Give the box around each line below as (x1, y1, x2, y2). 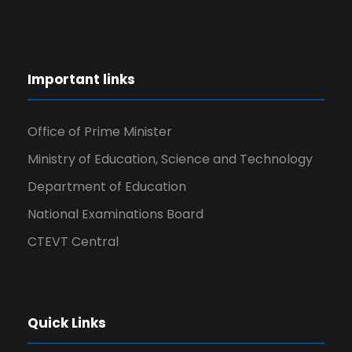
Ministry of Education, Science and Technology (27, 150, 313, 168)
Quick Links (27, 313, 106, 332)
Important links (27, 70, 135, 89)
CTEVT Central (27, 233, 119, 251)
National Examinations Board (27, 205, 203, 223)
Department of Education (27, 178, 186, 196)
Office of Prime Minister (27, 123, 172, 141)
